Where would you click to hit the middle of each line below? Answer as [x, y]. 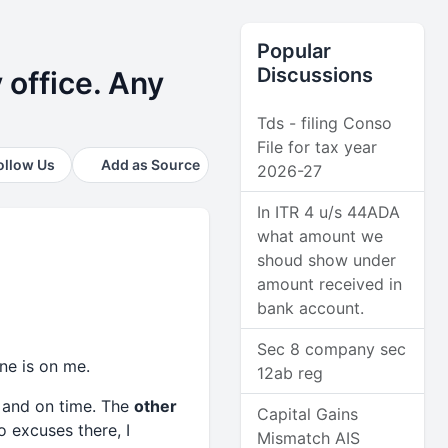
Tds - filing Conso [325, 123]
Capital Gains [308, 414]
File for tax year [317, 147]
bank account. [311, 308]
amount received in [330, 284]
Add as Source [151, 164]
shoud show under [327, 260]
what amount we [320, 236]
